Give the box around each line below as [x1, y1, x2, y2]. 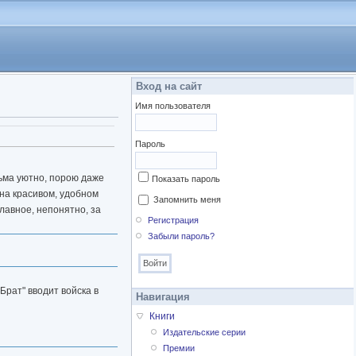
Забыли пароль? [148, 231, 215, 242]
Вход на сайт [136, 80, 202, 92]
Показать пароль [152, 174, 220, 184]
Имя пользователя [135, 101, 211, 110]
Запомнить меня [153, 195, 221, 204]
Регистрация [148, 215, 199, 226]
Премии [163, 343, 195, 354]
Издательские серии [163, 327, 246, 338]
